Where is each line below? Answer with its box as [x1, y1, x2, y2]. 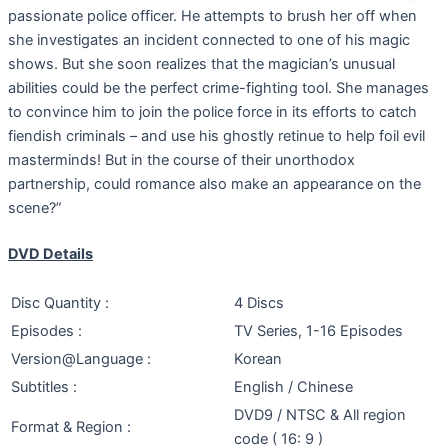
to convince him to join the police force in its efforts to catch [8, 103, 417, 122]
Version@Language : [11, 349, 151, 368]
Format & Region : [11, 417, 131, 436]
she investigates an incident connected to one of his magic [8, 31, 410, 50]
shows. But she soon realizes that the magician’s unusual [8, 55, 395, 74]
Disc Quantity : [11, 293, 109, 312]
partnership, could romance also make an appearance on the [8, 175, 421, 194]
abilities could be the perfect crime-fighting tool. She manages [8, 79, 429, 98]
